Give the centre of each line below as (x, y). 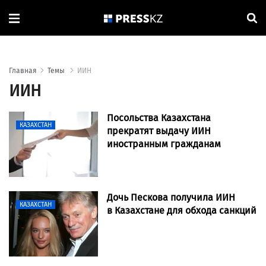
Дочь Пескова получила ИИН (171, 198)
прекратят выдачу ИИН (159, 131)
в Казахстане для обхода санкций (182, 211)
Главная (23, 71)
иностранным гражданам (164, 144)
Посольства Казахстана (159, 118)
